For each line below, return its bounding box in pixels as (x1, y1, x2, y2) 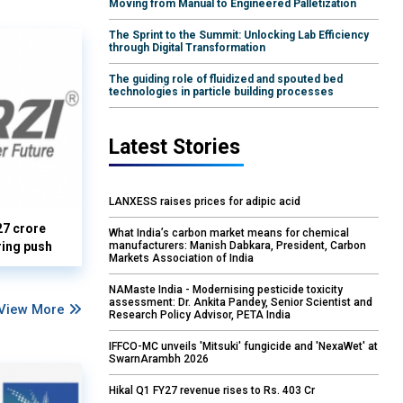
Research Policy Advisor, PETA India (109, 309, 291, 322)
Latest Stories (109, 135, 240, 160)
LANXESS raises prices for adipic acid (109, 195, 300, 209)
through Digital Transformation (109, 41, 265, 55)
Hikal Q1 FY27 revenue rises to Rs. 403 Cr (109, 384, 315, 398)
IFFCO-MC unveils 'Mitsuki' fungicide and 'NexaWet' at (109, 340, 378, 354)
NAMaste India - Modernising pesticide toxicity (109, 283, 343, 297)
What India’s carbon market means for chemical (109, 227, 349, 240)
